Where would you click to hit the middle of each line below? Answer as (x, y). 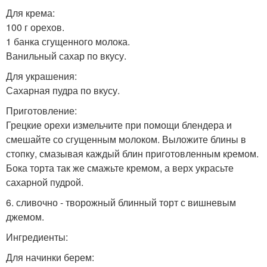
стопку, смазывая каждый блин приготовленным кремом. (132, 154)
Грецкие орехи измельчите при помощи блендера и (119, 125)
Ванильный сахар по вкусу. (66, 56)
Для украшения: (41, 76)
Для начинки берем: (50, 257)
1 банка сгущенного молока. (68, 42)
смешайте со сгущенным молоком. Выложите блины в (126, 139)
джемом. (25, 217)
